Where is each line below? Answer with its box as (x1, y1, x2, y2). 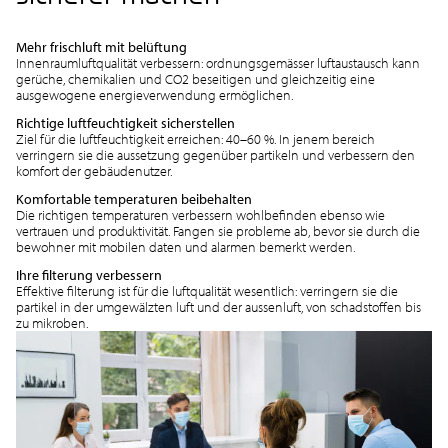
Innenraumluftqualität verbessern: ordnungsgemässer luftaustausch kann (15, 53, 420, 72)
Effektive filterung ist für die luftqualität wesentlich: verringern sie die (15, 281, 398, 300)
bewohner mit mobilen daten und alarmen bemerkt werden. (15, 237, 355, 256)
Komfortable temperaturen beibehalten (15, 189, 252, 208)
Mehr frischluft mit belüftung (15, 37, 187, 56)
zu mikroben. (15, 313, 88, 332)
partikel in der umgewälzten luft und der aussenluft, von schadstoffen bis (15, 297, 421, 316)
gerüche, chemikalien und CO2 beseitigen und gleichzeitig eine (15, 69, 375, 88)
